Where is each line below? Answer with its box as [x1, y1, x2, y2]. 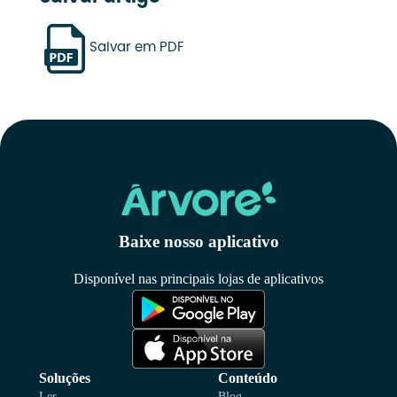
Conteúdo [218, 370, 277, 385]
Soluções [39, 370, 90, 385]
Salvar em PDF [89, 42, 184, 55]
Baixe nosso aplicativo [118, 232, 279, 252]
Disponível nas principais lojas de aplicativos [74, 271, 323, 287]
